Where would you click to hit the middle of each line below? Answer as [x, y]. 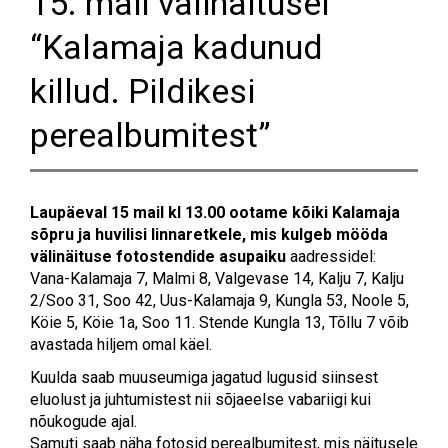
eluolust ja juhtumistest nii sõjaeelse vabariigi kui [200, 399]
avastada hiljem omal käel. [121, 344]
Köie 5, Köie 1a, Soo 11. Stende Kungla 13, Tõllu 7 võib [219, 322]
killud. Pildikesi [142, 90]
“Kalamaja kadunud [176, 46]
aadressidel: [335, 256]
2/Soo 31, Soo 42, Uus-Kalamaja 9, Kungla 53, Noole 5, [219, 300]
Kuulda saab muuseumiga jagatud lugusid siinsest [204, 377]
